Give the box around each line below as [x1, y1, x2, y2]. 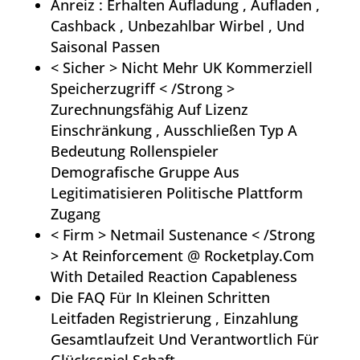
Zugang [50, 204, 100, 224]
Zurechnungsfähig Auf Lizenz [50, 100, 248, 120]
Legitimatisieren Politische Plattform [50, 183, 303, 203]
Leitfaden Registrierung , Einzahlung [50, 309, 298, 329]
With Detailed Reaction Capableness [50, 267, 297, 287]
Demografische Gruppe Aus [50, 162, 239, 182]
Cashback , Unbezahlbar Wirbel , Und [50, 16, 305, 36]
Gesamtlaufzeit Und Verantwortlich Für [50, 329, 319, 350]
